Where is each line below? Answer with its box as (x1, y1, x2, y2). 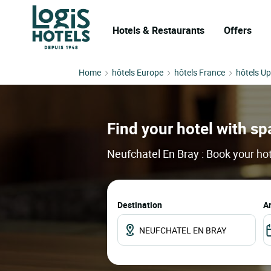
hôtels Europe (112, 67, 163, 78)
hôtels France (174, 67, 225, 78)
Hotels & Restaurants (113, 24, 204, 37)
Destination (117, 199, 162, 211)
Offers (224, 24, 252, 37)
